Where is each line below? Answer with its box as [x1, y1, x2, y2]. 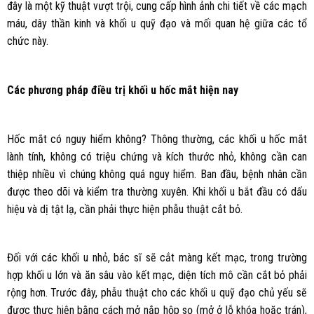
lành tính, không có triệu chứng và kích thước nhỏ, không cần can [6, 149, 308, 163]
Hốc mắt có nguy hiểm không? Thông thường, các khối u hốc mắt [6, 132, 308, 146]
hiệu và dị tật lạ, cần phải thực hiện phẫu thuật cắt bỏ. [6, 202, 243, 216]
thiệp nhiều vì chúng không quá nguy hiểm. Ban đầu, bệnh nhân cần [6, 167, 308, 181]
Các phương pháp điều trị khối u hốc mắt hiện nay [6, 83, 238, 97]
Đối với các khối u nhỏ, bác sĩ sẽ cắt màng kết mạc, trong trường [6, 251, 308, 265]
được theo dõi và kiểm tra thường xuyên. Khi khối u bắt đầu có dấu [6, 184, 308, 198]
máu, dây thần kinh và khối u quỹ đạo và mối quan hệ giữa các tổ [6, 16, 308, 30]
